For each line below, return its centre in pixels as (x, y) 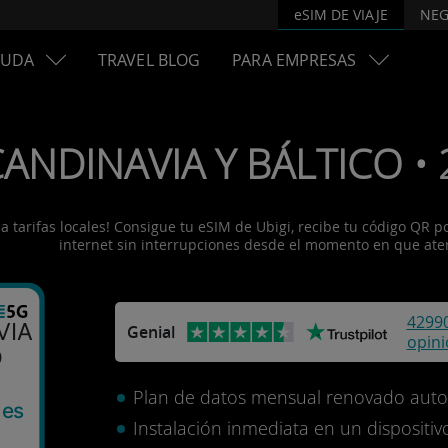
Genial (150, 332)
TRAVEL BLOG (149, 60)
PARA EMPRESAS (294, 60)
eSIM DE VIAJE (341, 14)
